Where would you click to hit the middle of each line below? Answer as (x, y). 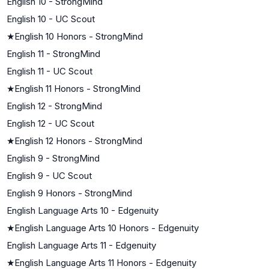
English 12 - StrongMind (54, 106)
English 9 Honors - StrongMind (69, 193)
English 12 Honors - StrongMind (78, 141)
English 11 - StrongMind (53, 53)
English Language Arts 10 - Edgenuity (83, 210)
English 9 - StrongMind (53, 158)
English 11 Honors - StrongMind (77, 88)
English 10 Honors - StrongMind (79, 36)
